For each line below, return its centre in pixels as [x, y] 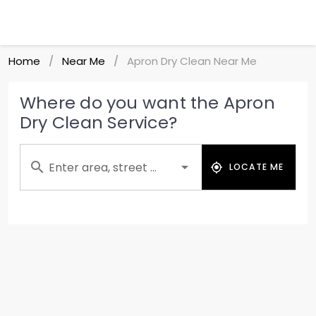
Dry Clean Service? [98, 122]
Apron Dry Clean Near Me [192, 61]
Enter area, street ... [103, 168]
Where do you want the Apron [147, 103]
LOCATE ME [256, 167]
